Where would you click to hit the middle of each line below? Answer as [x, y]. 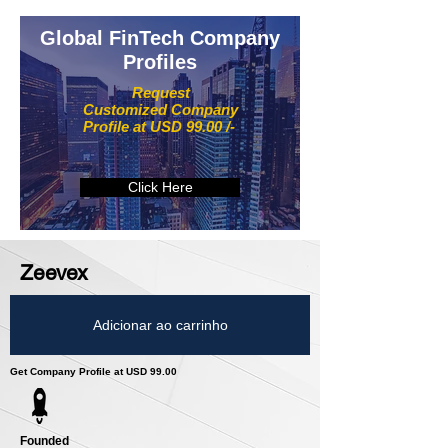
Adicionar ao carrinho [160, 324]
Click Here [160, 187]
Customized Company [160, 110]
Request [160, 93]
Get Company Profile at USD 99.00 [93, 372]
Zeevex [54, 273]
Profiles [160, 62]
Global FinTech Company [160, 38]
